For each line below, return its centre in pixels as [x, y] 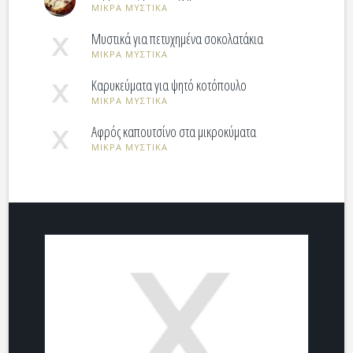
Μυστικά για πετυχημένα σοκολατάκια [178, 39]
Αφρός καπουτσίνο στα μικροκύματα [174, 132]
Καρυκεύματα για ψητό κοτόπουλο [169, 85]
